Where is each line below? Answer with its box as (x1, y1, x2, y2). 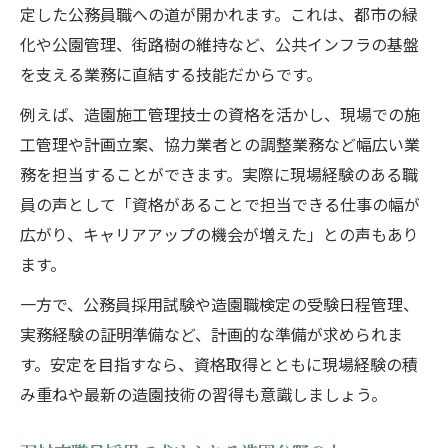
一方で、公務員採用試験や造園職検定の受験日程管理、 (20, 292, 419, 317)
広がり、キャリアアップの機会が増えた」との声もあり (20, 222, 419, 247)
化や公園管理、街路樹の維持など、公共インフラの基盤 (20, 32, 419, 57)
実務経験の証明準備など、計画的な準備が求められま (20, 322, 403, 347)
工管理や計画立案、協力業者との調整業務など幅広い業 (20, 132, 420, 157)
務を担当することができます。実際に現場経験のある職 (20, 162, 418, 187)
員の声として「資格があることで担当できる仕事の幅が (20, 192, 420, 217)
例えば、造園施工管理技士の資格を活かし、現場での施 (20, 102, 420, 127)
